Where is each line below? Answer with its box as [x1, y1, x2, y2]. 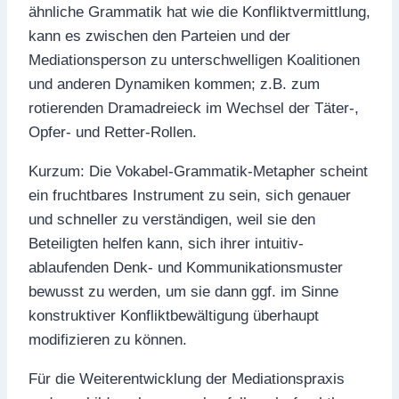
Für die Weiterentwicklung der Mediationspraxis [28, 370, 345, 387]
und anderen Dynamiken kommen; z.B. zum [28, 76, 320, 93]
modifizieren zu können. [28, 331, 187, 348]
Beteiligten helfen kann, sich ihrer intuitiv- [28, 235, 304, 252]
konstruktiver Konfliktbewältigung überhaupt [28, 307, 319, 324]
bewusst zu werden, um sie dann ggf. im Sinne [28, 283, 338, 300]
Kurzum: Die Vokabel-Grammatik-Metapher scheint [28, 163, 368, 180]
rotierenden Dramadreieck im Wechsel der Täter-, [28, 100, 359, 117]
